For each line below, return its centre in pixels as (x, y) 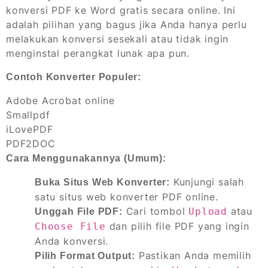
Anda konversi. (72, 241)
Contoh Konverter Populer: (74, 77)
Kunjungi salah (207, 182)
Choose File (70, 226)
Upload (208, 211)
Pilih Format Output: (85, 255)
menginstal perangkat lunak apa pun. (98, 53)
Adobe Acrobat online (60, 100)
